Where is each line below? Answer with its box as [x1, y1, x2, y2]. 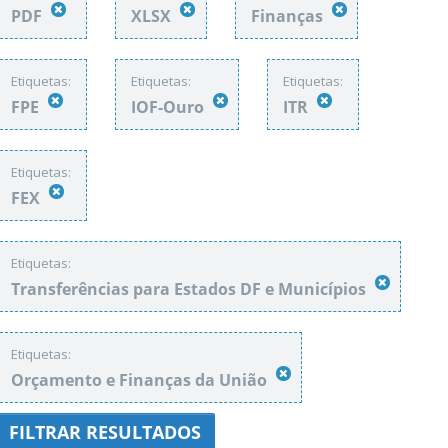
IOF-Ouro [131, 96, 208, 118]
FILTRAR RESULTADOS [9, 420, 201, 444]
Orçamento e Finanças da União [11, 369, 271, 391]
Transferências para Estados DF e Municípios [11, 278, 370, 300]
